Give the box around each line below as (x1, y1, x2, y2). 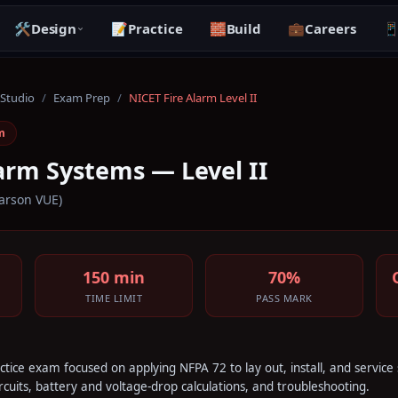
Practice (128, 20, 183, 37)
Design (30, 20, 77, 37)
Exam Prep (53, 90, 110, 106)
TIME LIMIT (85, 291, 142, 305)
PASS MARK (256, 291, 313, 305)
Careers (305, 20, 356, 37)
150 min (83, 267, 145, 288)
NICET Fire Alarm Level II (129, 90, 257, 106)
